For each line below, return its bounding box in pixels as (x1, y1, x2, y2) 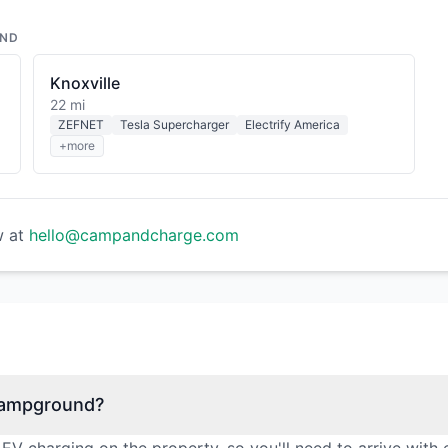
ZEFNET (58, 117, 105, 132)
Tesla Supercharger (120, 117, 230, 132)
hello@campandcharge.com (29, 225, 239, 245)
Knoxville (50, 73, 121, 93)
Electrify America (245, 117, 341, 132)
